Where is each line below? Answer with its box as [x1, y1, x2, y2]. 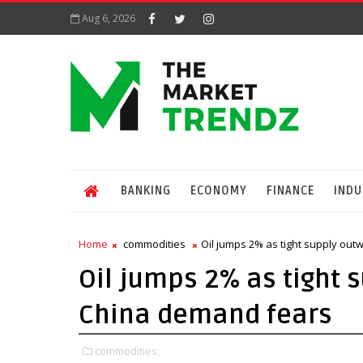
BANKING [121, 184, 171, 198]
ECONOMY [190, 184, 247, 198]
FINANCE [267, 184, 314, 198]
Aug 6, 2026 [82, 11, 135, 25]
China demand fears [79, 299, 332, 331]
